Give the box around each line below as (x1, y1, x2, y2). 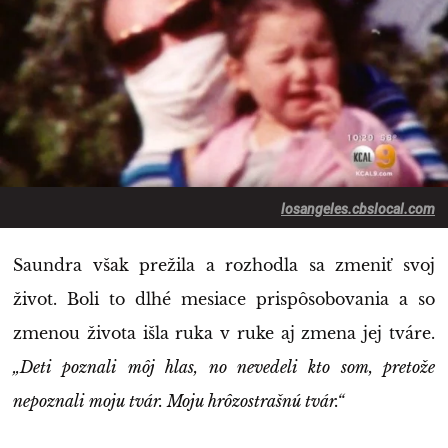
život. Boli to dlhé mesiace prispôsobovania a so (13, 288, 435, 309)
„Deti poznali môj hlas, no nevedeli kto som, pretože (13, 356, 435, 377)
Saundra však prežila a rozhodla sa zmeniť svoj (13, 254, 435, 275)
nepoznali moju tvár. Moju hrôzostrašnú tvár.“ (13, 390, 344, 411)
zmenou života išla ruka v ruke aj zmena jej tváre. (13, 322, 435, 343)
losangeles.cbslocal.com (281, 200, 435, 217)
